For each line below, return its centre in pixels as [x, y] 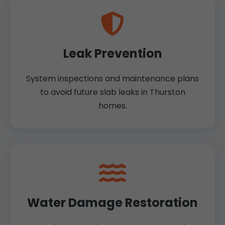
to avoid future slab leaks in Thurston [113, 92]
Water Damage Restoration [113, 203]
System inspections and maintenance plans [113, 79]
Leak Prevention [113, 54]
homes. [113, 106]
